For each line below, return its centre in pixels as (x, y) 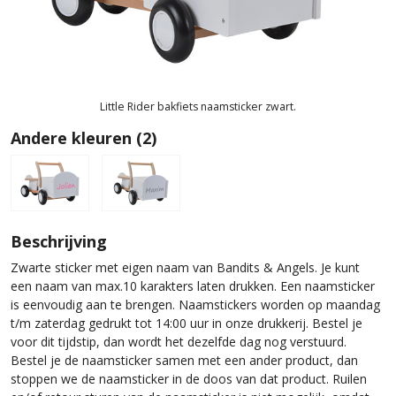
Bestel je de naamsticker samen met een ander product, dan (184, 360)
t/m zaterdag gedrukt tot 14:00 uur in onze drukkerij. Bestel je (187, 323)
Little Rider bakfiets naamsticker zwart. (198, 106)
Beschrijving (59, 241)
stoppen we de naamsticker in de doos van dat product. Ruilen (189, 378)
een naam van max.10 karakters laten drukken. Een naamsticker (193, 286)
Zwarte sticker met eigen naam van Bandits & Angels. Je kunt (185, 267)
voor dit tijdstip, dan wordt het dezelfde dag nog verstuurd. (179, 341)
